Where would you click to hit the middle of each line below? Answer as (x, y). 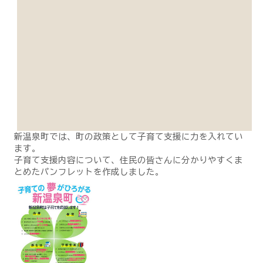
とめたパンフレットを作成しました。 (89, 171)
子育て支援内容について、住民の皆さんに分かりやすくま (128, 160)
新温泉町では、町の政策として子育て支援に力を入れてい (128, 136)
